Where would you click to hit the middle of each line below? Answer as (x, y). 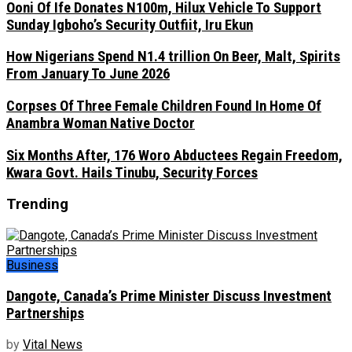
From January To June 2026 (88, 74)
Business (32, 266)
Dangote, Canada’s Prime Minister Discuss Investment (169, 296)
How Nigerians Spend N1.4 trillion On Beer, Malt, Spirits (173, 57)
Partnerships (45, 313)
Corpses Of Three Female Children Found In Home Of (164, 106)
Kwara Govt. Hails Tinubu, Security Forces (132, 172)
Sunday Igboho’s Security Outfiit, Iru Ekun (130, 25)
